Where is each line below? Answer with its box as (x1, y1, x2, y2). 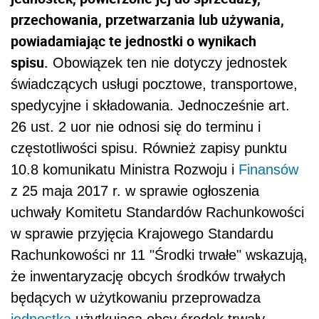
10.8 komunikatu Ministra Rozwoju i (11, 162, 239, 178)
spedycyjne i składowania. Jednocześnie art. (11, 98, 290, 114)
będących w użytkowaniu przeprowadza (11, 290, 261, 306)
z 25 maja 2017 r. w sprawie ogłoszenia (11, 183, 259, 199)
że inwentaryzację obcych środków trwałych (11, 268, 286, 285)
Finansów (239, 162, 298, 178)
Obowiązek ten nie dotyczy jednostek (48, 55, 287, 71)
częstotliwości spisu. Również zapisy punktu (11, 140, 287, 157)
